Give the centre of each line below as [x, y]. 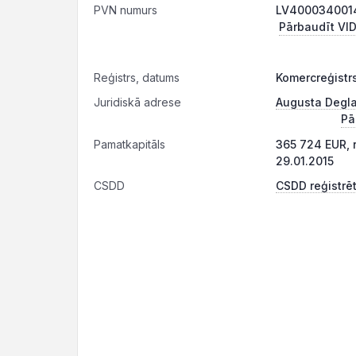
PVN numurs [126, 10]
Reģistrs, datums [137, 77]
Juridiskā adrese [137, 102]
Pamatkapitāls [130, 144]
